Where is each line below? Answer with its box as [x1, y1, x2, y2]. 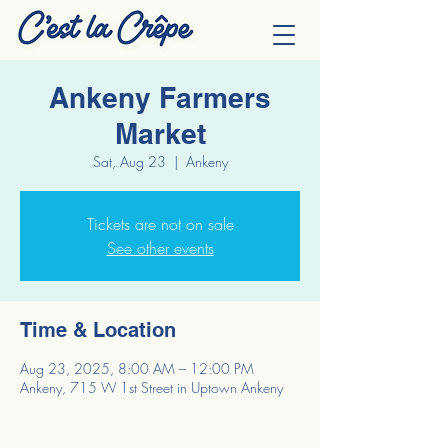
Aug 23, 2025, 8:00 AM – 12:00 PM [20, 359, 254, 378]
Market [114, 117, 206, 150]
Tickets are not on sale [86, 213, 234, 235]
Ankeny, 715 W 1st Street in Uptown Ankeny [20, 378, 283, 397]
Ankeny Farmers [49, 81, 271, 114]
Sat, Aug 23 [92, 152, 166, 171]
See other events [106, 237, 214, 259]
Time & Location [20, 318, 176, 342]
